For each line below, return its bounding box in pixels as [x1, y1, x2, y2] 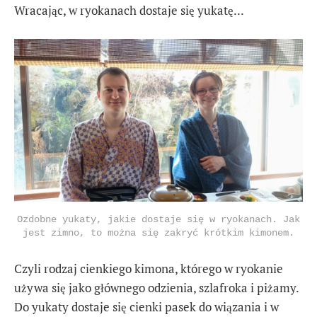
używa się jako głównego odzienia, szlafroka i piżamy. [14, 279, 299, 296]
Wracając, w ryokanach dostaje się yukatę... [14, 1, 244, 18]
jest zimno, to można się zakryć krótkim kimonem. [23, 226, 294, 238]
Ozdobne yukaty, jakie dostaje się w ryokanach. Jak [17, 213, 300, 225]
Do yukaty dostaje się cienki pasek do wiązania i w [14, 298, 279, 315]
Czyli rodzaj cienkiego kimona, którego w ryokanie [14, 260, 283, 277]
